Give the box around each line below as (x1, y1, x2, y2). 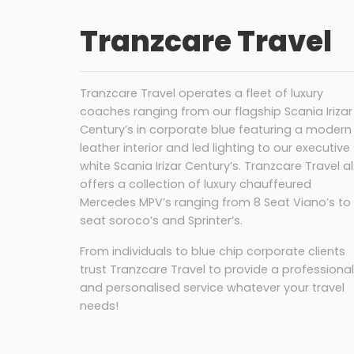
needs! (79, 298, 119, 314)
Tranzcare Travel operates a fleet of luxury (79, 85, 323, 102)
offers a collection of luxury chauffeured (79, 176, 311, 193)
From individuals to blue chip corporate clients (79, 243, 345, 260)
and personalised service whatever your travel (79, 280, 345, 296)
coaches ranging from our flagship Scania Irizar (79, 104, 352, 120)
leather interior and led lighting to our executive (79, 140, 350, 156)
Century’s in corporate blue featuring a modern (79, 122, 352, 138)
